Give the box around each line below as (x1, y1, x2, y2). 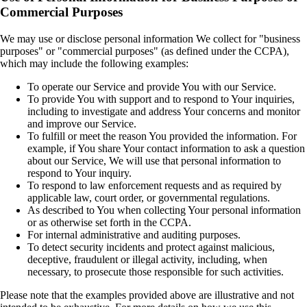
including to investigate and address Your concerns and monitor (27, 105, 300, 117)
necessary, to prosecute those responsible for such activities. (27, 265, 284, 278)
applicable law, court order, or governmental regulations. (27, 191, 270, 204)
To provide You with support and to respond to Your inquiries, (27, 93, 295, 105)
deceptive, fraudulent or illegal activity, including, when (27, 253, 267, 265)
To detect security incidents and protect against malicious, (27, 241, 275, 253)
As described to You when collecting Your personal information (27, 204, 301, 216)
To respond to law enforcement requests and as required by (27, 179, 282, 191)
